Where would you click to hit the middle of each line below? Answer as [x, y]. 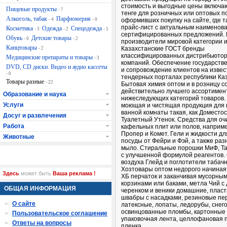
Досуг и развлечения [35, 116]
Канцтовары [22, 48]
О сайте [24, 204]
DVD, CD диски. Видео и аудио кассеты [57, 67]
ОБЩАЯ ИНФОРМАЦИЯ [40, 189]
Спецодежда [87, 29]
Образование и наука [35, 94]
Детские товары [52, 38]
